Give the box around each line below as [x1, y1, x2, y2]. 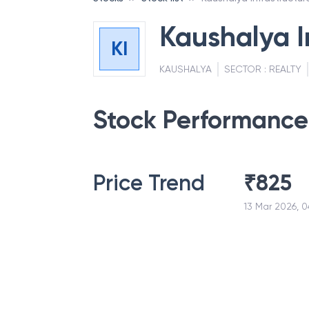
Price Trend [93, 170, 205, 196]
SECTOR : [223, 63, 269, 74]
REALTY [268, 63, 301, 74]
